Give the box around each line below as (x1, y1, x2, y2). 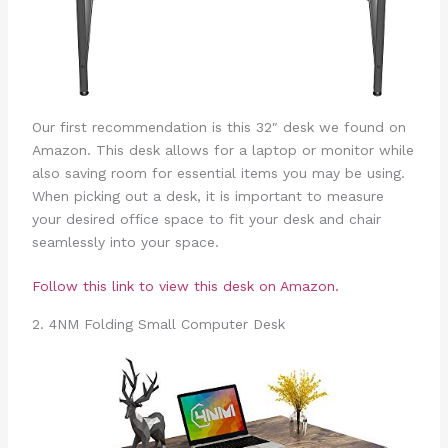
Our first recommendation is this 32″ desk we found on (31, 118, 406, 135)
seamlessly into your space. (31, 233, 219, 250)
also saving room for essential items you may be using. (31, 164, 405, 181)
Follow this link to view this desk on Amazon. (31, 277, 339, 294)
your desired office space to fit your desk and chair (31, 210, 381, 227)
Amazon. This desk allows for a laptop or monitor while (31, 141, 414, 158)
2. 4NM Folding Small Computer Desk (31, 316, 285, 333)
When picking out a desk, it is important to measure (31, 187, 384, 204)
